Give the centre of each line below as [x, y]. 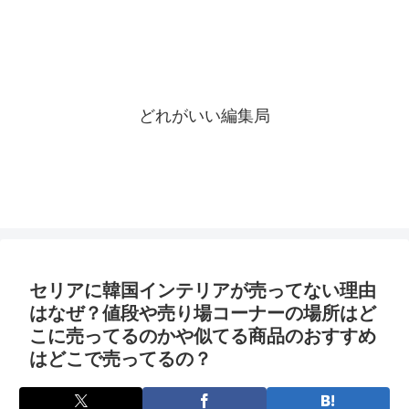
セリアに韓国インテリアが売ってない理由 [203, 290]
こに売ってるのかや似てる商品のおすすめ [203, 336]
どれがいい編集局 [204, 116]
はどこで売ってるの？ [121, 359]
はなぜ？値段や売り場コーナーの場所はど [203, 313]
